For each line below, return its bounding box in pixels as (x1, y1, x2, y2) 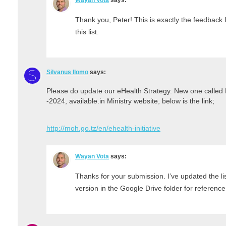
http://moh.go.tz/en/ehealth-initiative (46, 124, 160, 132)
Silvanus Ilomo (46, 68, 88, 76)
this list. (75, 27, 99, 36)
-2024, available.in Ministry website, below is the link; (46, 96, 214, 105)
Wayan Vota (75, 152, 109, 160)
